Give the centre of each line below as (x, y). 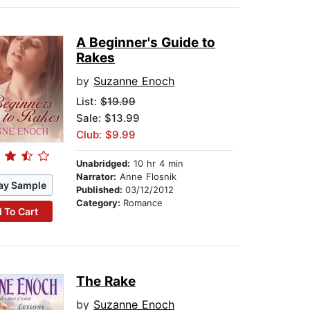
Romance (143, 203)
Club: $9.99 (106, 135)
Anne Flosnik (147, 177)
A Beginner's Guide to (146, 43)
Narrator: (97, 177)
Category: (100, 203)
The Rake (106, 282)
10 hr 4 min (157, 164)
